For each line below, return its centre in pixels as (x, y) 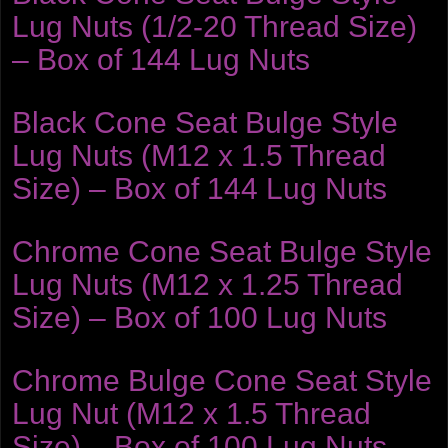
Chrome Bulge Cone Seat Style (222, 381)
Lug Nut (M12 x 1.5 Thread (191, 414)
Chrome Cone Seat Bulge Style (222, 252)
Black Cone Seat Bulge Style (205, 123)
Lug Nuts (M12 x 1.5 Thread (199, 156)
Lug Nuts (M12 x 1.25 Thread (207, 285)
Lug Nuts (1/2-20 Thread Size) (214, 27)
